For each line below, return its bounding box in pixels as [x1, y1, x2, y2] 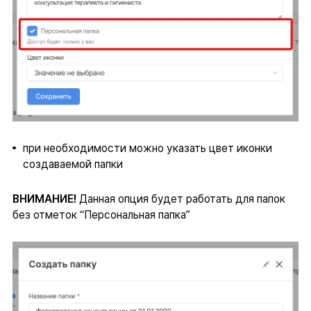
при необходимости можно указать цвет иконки [22, 142, 272, 155]
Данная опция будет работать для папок [76, 192, 285, 206]
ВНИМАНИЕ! [12, 192, 76, 206]
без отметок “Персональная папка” [12, 208, 190, 222]
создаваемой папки [22, 158, 123, 171]
